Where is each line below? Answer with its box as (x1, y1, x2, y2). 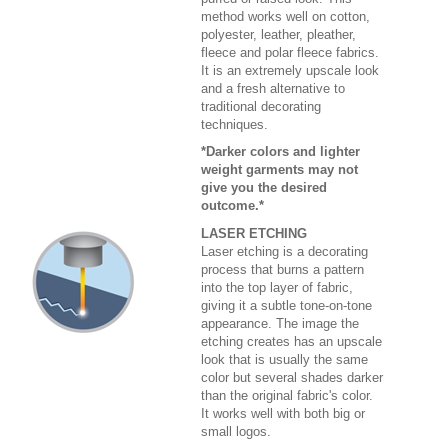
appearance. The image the (201, 315, 359, 331)
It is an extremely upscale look (201, 62, 379, 78)
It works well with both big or (201, 405, 365, 421)
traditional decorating (201, 98, 321, 114)
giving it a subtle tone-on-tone (201, 297, 372, 313)
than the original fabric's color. (201, 387, 373, 403)
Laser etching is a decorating (201, 243, 368, 259)
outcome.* (201, 197, 264, 213)
